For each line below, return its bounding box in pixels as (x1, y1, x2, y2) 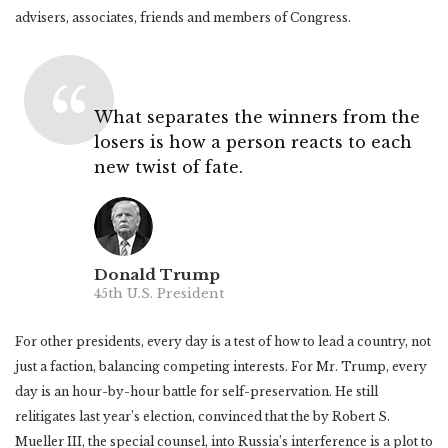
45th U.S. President (94, 284, 224, 302)
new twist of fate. (94, 156, 243, 177)
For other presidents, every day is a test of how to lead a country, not (15, 333, 431, 349)
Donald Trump (94, 264, 220, 284)
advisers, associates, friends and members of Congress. (15, 9, 351, 25)
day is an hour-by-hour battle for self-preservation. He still (15, 383, 378, 399)
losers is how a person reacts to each (94, 131, 412, 152)
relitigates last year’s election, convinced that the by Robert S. (15, 408, 390, 424)
